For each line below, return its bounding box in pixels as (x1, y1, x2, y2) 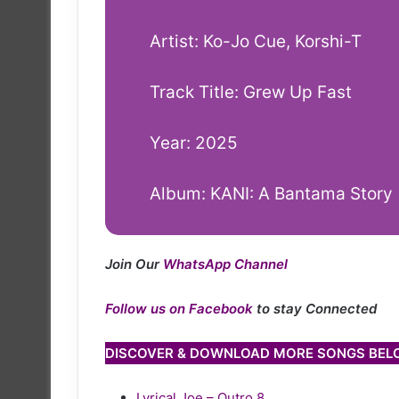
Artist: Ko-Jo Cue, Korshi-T (150, 30, 362, 52)
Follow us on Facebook (105, 299, 253, 317)
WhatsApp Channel (163, 255, 288, 273)
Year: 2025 (150, 132, 238, 153)
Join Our (105, 255, 163, 273)
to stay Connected (256, 299, 377, 317)
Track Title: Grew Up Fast (150, 81, 352, 102)
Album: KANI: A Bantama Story (150, 183, 393, 204)
